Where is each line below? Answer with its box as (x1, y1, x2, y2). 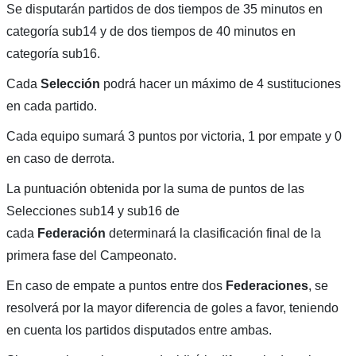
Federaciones (225, 279, 308, 293)
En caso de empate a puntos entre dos (6, 279, 226, 293)
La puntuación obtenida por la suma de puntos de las (6, 182, 304, 196)
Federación (37, 226, 106, 241)
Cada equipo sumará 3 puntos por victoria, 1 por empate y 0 (6, 130, 342, 144)
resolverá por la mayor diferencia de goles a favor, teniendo (6, 301, 339, 315)
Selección (40, 77, 100, 91)
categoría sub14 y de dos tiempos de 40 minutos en (6, 25, 296, 39)
